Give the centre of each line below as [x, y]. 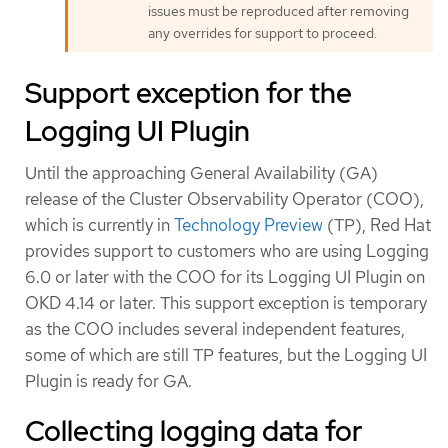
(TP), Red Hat [377, 224]
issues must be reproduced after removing [278, 11]
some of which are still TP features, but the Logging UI [226, 354]
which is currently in [99, 224]
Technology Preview [248, 224]
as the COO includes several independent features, [215, 328]
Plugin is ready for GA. [108, 380]
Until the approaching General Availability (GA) [201, 172]
